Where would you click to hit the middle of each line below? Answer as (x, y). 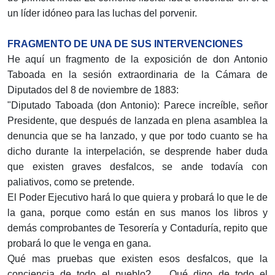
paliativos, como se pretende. (71, 182)
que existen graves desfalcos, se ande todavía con (137, 167)
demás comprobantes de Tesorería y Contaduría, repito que (137, 228)
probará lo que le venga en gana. (79, 244)
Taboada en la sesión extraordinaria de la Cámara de (137, 75)
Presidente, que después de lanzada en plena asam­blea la (137, 121)
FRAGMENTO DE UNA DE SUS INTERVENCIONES (125, 44)
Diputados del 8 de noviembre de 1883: (93, 90)
